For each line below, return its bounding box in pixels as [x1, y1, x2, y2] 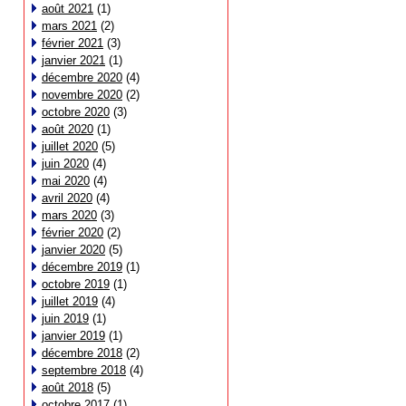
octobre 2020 [42, 105, 110, 119]
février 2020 [42, 226, 103, 239]
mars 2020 [42, 208, 97, 222]
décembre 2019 [42, 260, 122, 274]
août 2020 [42, 122, 93, 136]
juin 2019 [42, 312, 89, 325]
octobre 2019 [42, 277, 110, 291]
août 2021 [42, 2, 93, 15]
